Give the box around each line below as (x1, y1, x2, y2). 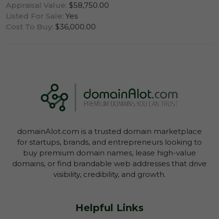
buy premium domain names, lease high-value (23, 148, 196, 157)
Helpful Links (75, 201, 144, 214)
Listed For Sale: (6, 11, 64, 21)
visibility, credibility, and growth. (53, 169, 166, 179)
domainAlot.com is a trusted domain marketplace (17, 126, 202, 136)
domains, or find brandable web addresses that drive (12, 158, 207, 168)
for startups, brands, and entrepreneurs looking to (17, 137, 202, 147)
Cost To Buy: (6, 22, 53, 31)
